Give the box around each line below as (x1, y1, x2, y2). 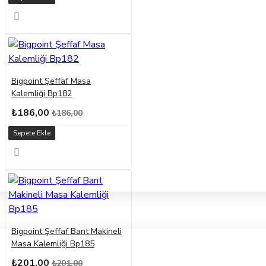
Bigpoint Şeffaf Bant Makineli (11, 226, 122, 237)
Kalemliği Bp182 (11, 88, 72, 100)
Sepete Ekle (12, 128, 50, 138)
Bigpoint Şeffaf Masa (11, 75, 91, 87)
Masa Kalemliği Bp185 (11, 238, 94, 250)
